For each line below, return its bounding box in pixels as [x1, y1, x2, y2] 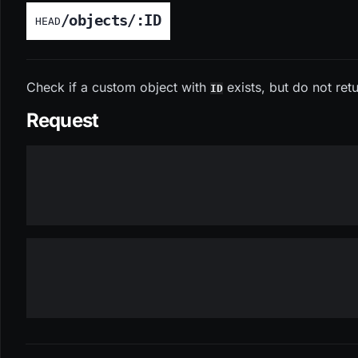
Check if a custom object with [26, 78, 210, 95]
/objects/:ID [60, 12, 161, 30]
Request [26, 108, 99, 132]
